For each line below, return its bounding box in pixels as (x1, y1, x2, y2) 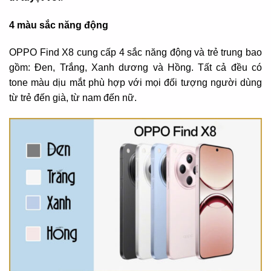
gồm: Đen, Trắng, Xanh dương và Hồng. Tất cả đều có (9, 62, 262, 73)
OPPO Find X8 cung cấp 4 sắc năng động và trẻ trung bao (9, 47, 262, 58)
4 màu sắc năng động (9, 19, 108, 30)
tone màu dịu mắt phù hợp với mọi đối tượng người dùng (9, 77, 262, 88)
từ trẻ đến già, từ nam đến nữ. (9, 93, 137, 103)
